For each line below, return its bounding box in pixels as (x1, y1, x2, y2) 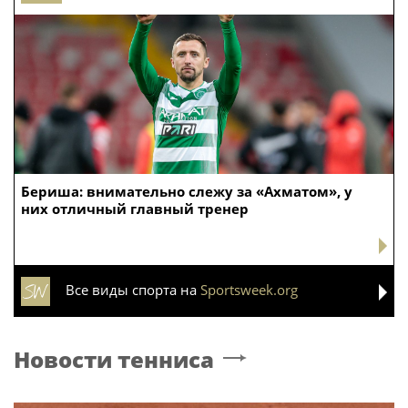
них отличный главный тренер (21, 199, 249, 218)
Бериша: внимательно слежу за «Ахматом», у (21, 181, 352, 200)
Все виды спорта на (66, 280, 200, 299)
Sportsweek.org (200, 280, 298, 299)
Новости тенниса (14, 343, 214, 374)
